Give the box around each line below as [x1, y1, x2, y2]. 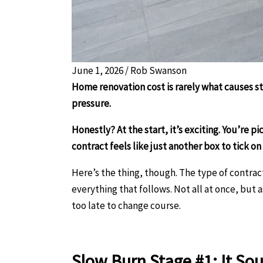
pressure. [72, 96, 111, 110]
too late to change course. [72, 198, 181, 212]
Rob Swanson [130, 63, 187, 77]
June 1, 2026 [72, 63, 123, 77]
